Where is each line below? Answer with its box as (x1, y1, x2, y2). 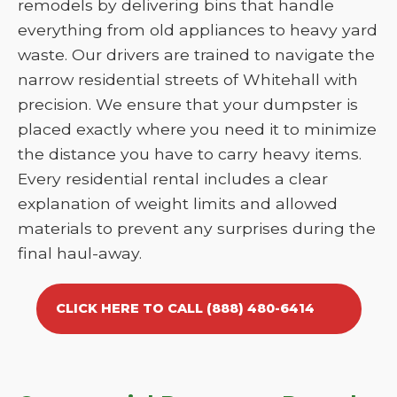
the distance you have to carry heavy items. (18, 144, 362, 163)
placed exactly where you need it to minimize (18, 120, 377, 138)
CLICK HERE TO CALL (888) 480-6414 (55, 300, 315, 316)
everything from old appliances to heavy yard (18, 20, 378, 39)
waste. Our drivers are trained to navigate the (18, 45, 375, 64)
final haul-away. (18, 244, 142, 262)
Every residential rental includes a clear (18, 169, 328, 188)
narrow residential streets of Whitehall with (18, 70, 358, 89)
